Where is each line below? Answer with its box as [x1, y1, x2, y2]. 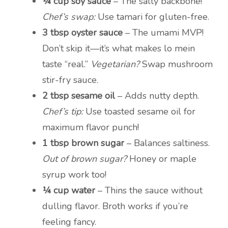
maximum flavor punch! [42, 121, 139, 134]
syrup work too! [42, 168, 106, 181]
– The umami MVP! [123, 26, 204, 39]
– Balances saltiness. [124, 137, 210, 150]
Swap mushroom [139, 58, 213, 71]
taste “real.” [42, 58, 91, 71]
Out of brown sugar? [42, 153, 127, 165]
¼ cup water [42, 184, 95, 197]
